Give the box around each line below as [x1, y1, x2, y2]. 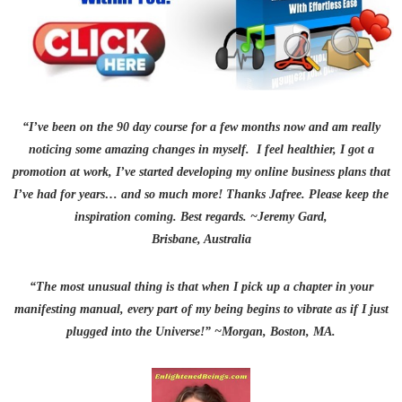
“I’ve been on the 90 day [22, 119, 151, 134]
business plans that [287, 164, 390, 179]
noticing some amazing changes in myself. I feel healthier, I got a [28, 142, 374, 156]
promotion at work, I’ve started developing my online [12, 164, 288, 179]
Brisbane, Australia [151, 232, 251, 246]
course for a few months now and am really [153, 119, 380, 134]
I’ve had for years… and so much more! [13, 187, 226, 201]
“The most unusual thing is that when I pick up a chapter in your [29, 279, 373, 293]
